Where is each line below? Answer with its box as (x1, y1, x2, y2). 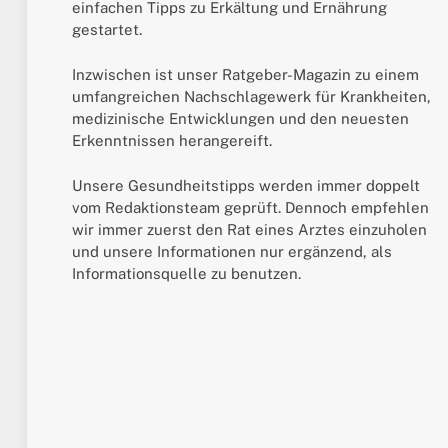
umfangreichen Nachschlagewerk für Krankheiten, (72, 87, 431, 105)
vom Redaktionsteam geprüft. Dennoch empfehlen (72, 198, 429, 216)
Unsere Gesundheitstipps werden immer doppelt (72, 176, 420, 194)
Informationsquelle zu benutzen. (72, 264, 301, 282)
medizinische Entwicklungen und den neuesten (72, 109, 409, 127)
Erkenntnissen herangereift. (72, 131, 272, 149)
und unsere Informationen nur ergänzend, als (72, 242, 392, 260)
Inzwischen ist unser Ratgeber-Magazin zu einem (72, 65, 419, 83)
